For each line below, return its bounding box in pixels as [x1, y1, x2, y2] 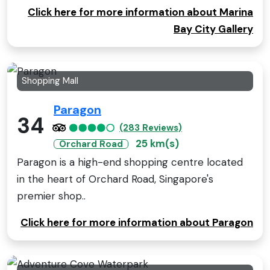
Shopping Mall [22, 74, 78, 87]
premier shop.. [17, 189, 86, 202]
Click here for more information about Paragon [20, 215, 253, 229]
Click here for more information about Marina [28, 5, 253, 19]
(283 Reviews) [119, 121, 182, 134]
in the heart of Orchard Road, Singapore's [17, 172, 213, 186]
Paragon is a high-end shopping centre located [17, 155, 243, 169]
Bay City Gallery [174, 22, 253, 36]
